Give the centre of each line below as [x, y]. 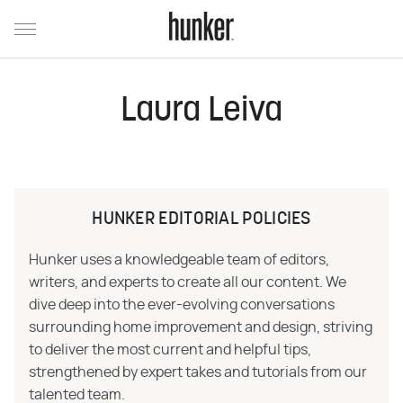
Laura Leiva [201, 112]
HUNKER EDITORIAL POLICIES [201, 219]
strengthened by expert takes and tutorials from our [198, 372]
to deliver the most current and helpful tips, [170, 350]
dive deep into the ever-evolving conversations [182, 305]
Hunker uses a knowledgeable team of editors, [179, 260]
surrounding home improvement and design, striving [201, 327]
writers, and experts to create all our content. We [188, 282]
